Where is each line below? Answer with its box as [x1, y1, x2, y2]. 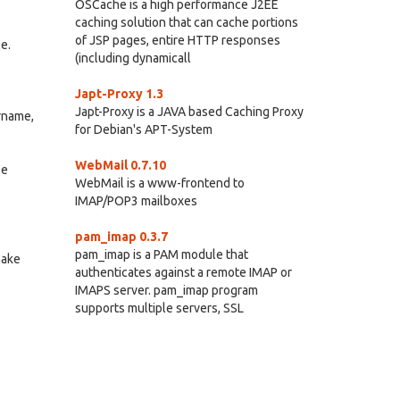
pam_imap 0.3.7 [74, 229, 168, 244]
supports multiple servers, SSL [74, 301, 244, 315]
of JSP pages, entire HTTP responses [74, 33, 280, 47]
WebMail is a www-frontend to [74, 176, 245, 190]
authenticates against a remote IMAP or [74, 265, 292, 279]
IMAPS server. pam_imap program [74, 283, 258, 297]
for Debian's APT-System [74, 122, 212, 137]
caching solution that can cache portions [74, 15, 298, 29]
